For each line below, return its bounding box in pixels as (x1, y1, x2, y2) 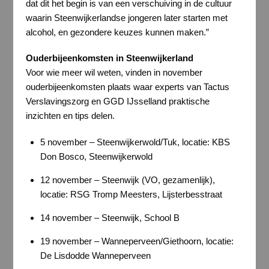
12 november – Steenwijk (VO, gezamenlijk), (40, 174, 215, 185)
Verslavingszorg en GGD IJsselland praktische (25, 96, 210, 107)
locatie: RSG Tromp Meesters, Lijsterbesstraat (40, 189, 222, 199)
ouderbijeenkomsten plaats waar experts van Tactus (25, 82, 229, 92)
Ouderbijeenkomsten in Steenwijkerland (25, 53, 193, 64)
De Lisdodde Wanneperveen (40, 250, 151, 261)
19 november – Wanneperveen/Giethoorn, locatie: (40, 235, 234, 246)
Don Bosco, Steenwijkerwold (40, 151, 153, 162)
